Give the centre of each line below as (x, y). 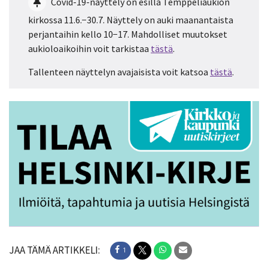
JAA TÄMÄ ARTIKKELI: (54, 250)
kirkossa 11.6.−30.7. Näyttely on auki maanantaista (131, 20)
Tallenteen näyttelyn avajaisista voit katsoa (119, 72)
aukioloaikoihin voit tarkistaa (89, 49)
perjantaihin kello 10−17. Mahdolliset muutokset (128, 34)
